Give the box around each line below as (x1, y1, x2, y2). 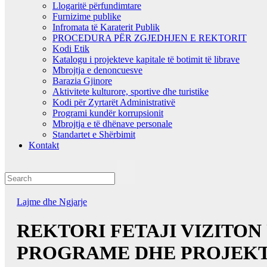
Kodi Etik (52, 43, 89, 54)
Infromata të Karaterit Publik (52, 21, 160, 32)
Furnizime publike (52, 11, 121, 21)
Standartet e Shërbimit (52, 129, 135, 139)
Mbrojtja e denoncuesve (52, 64, 142, 75)
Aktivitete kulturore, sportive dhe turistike (52, 86, 209, 97)
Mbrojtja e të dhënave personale (52, 118, 172, 129)
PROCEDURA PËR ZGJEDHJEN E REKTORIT (52, 32, 247, 43)
